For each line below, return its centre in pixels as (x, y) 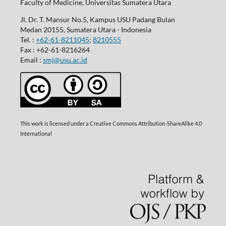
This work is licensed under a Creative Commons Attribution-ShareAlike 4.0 (111, 124)
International (36, 134)
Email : (31, 60)
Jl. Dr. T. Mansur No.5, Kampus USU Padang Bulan (97, 19)
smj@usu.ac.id (65, 60)
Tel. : (28, 39)
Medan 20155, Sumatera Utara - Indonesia (86, 29)
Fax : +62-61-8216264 (55, 49)
